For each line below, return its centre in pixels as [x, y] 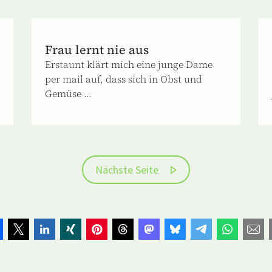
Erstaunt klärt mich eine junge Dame [129, 64]
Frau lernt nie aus [97, 49]
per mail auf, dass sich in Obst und [124, 79]
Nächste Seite [127, 169]
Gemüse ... [69, 93]
